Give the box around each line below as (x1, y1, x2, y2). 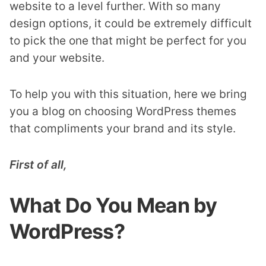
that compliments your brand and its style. (9, 122, 236, 135)
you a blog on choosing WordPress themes (9, 104, 236, 118)
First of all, (9, 158, 67, 172)
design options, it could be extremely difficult (9, 17, 252, 30)
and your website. (9, 51, 104, 65)
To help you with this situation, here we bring (9, 87, 247, 101)
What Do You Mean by (9, 193, 217, 217)
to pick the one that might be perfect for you (9, 34, 246, 47)
